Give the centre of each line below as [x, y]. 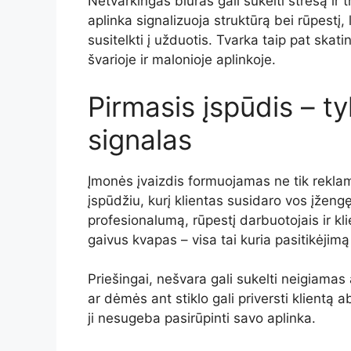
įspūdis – [263, 106]
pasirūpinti [199, 318]
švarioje [114, 60]
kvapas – [162, 239]
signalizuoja [175, 20]
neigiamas [315, 279]
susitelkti [118, 40]
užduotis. [185, 40]
